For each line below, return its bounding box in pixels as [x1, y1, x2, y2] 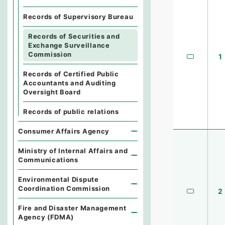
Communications [18, 156, 78, 164]
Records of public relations [23, 107, 119, 116]
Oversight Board [23, 88, 81, 96]
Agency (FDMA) [18, 213, 74, 221]
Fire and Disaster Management [18, 204, 127, 212]
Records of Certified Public [23, 70, 119, 78]
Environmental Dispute [18, 175, 99, 183]
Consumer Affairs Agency [18, 127, 110, 135]
